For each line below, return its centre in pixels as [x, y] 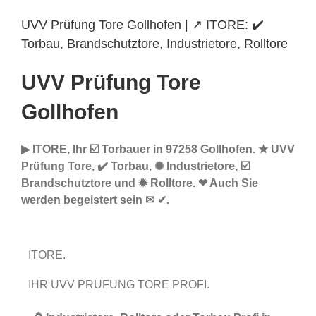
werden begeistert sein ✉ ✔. [95, 200]
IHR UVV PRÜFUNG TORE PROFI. [122, 285]
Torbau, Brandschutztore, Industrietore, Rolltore [154, 44]
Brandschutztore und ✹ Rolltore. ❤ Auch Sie [140, 183]
